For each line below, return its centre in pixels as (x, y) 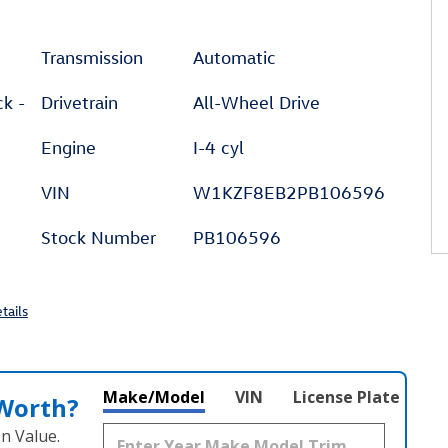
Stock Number (98, 237)
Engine (68, 147)
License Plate (346, 397)
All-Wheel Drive (256, 102)
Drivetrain (79, 102)
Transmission (92, 57)
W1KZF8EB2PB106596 (288, 192)
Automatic (234, 57)
